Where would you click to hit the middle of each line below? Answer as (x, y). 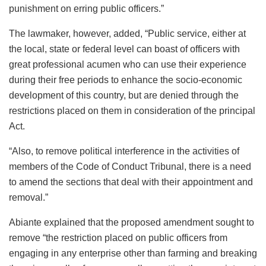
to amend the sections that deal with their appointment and (131, 182)
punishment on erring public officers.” (86, 9)
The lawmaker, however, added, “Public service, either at (127, 34)
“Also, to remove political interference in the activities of (124, 151)
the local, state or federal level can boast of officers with (124, 49)
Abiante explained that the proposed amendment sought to (132, 223)
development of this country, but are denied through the (124, 96)
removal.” (28, 198)
